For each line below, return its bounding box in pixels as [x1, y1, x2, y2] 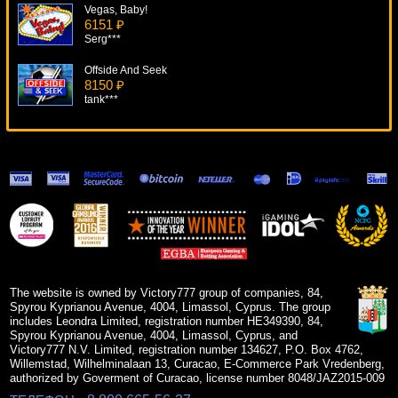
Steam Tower [84, 124, 147, 138]
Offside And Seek [84, 64, 167, 77]
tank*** [84, 93, 118, 107]
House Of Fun [84, 185, 151, 198]
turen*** [84, 154, 123, 167]
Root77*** [84, 214, 133, 227]
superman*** [84, 275, 147, 288]
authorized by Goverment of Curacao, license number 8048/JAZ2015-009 [10, 371, 386, 386]
